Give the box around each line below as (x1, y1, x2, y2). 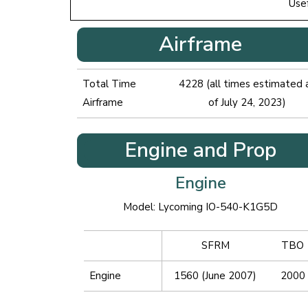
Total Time (82, 76, 136, 91)
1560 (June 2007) (174, 269, 256, 283)
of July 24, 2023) (208, 95, 286, 109)
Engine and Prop (124, 136, 276, 165)
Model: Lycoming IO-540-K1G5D (123, 200, 278, 214)
